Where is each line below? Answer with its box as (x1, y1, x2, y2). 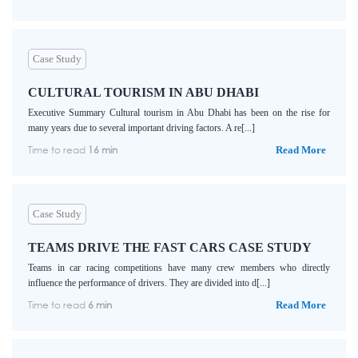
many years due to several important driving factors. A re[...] (28, 122, 255, 134)
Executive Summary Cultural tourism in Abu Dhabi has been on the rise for (28, 107, 330, 119)
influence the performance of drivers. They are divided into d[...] (28, 277, 270, 289)
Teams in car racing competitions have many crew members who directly (28, 262, 330, 274)
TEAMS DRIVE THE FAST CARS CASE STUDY (28, 241, 312, 255)
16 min (88, 144, 117, 157)
